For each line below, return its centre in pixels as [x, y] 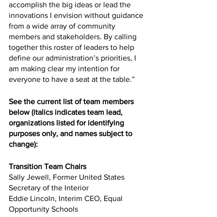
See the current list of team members [72, 101]
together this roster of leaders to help [72, 47]
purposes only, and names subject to [71, 133]
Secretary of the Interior [49, 187]
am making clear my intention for [65, 68]
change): [23, 144]
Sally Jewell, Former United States [68, 177]
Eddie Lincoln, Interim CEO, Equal [67, 198]
